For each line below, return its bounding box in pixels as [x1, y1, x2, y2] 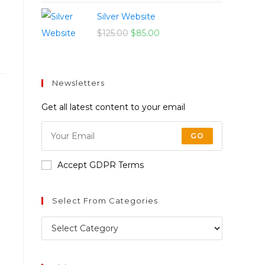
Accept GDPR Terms [57, 160, 144, 171]
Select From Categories [52, 196, 158, 206]
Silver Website [97, 11, 156, 22]
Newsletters [52, 78, 105, 88]
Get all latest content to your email [41, 102, 185, 113]
